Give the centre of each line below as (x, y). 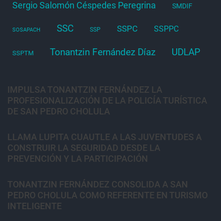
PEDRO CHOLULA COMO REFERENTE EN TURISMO (108, 195)
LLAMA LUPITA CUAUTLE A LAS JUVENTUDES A (105, 137)
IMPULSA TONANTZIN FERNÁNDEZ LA (85, 89)
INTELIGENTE (35, 206)
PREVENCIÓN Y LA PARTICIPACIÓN (78, 158)
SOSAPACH (26, 30)
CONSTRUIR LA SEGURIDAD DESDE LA (84, 147)
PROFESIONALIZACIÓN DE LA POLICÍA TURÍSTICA (107, 100)
